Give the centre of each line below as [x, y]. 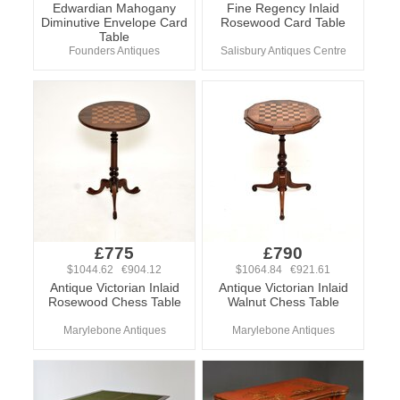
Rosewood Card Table [283, 22]
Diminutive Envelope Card [114, 22]
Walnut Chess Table [283, 302]
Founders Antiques [114, 51]
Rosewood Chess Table [114, 302]
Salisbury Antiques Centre [283, 51]
